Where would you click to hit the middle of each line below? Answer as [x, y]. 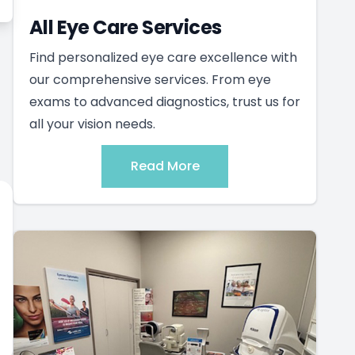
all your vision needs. [92, 124]
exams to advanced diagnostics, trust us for [165, 101]
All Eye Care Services [126, 27]
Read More [165, 166]
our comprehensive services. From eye [150, 79]
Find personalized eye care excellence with [163, 57]
